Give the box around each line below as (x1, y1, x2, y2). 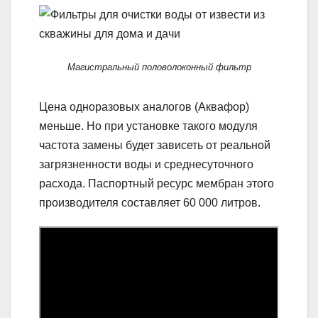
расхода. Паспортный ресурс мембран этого (39, 177, 274, 190)
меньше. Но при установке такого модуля (39, 119, 258, 132)
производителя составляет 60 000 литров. (39, 196, 261, 209)
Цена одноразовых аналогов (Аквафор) (39, 100, 249, 113)
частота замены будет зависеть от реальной (39, 138, 270, 151)
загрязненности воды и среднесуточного (39, 158, 253, 170)
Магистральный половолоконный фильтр (67, 61, 251, 72)
